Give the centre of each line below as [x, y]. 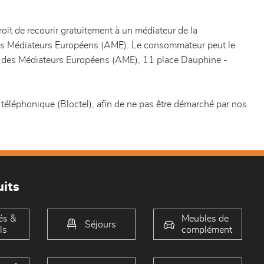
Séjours [100, 224]
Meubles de [205, 218]
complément [207, 230]
